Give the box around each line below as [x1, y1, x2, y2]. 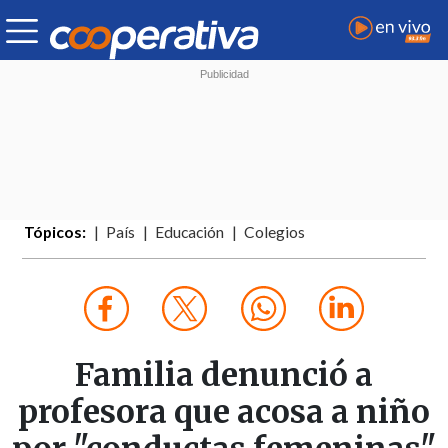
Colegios [244, 223, 306, 242]
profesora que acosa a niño [18, 392, 430, 433]
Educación [155, 223, 225, 242]
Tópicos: [24, 223, 87, 242]
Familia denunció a [75, 355, 373, 396]
